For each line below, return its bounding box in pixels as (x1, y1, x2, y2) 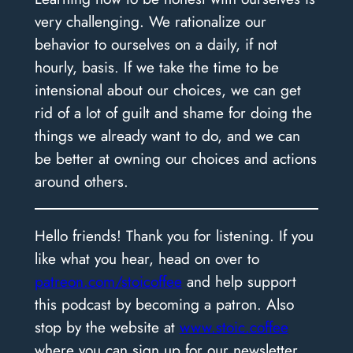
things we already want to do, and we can (34, 124, 300, 147)
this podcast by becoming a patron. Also (34, 293, 294, 316)
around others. (34, 169, 128, 192)
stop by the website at (34, 316, 180, 339)
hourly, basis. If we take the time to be (34, 55, 279, 78)
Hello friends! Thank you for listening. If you (34, 225, 314, 247)
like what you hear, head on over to (34, 247, 259, 270)
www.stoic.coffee (179, 316, 288, 339)
